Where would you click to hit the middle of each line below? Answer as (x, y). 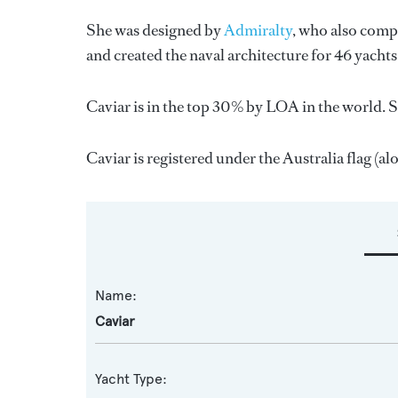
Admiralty (258, 30)
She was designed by (155, 30)
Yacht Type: (131, 379)
